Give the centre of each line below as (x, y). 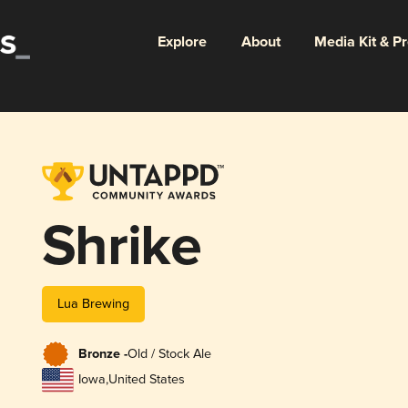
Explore (182, 42)
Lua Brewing (93, 303)
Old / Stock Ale (169, 354)
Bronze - (102, 355)
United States (146, 380)
